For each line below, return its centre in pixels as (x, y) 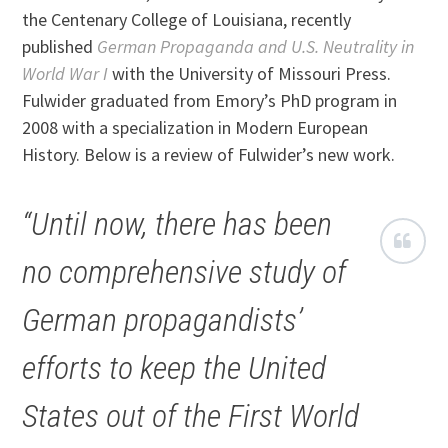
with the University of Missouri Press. (250, 74)
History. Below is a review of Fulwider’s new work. (209, 155)
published (60, 47)
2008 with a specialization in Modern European (195, 128)
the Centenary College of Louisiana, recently (187, 20)
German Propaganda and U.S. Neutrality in (256, 47)
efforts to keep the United (174, 368)
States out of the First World (191, 416)
